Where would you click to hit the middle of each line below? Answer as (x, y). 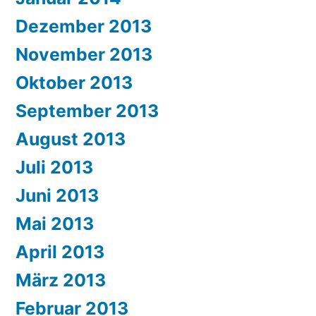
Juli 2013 (54, 168)
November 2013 (84, 55)
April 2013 (60, 252)
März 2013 (61, 280)
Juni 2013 (57, 196)
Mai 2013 (55, 224)
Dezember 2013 (84, 26)
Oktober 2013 (74, 83)
